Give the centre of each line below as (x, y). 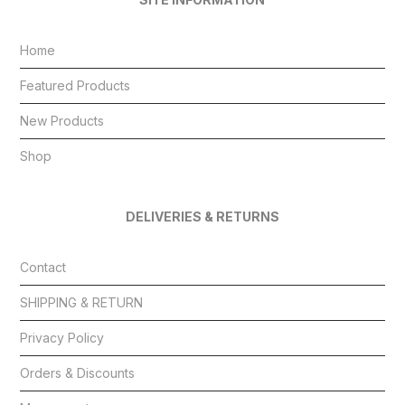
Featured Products (75, 85)
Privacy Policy (62, 337)
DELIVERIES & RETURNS (202, 216)
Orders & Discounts (78, 372)
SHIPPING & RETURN (82, 302)
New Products (62, 120)
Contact (43, 267)
